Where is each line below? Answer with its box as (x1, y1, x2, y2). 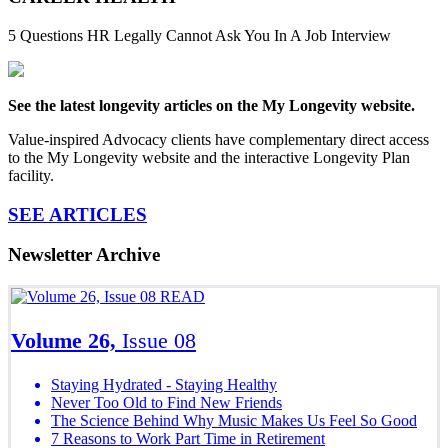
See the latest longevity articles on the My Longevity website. (8, 96, 415, 114)
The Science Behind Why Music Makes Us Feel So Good (51, 411, 417, 429)
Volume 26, (11, 327, 122, 353)
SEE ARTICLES (8, 203, 147, 225)
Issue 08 (122, 327, 196, 353)
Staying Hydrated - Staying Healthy (51, 375, 277, 393)
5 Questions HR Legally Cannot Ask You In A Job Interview (8, 26, 391, 44)
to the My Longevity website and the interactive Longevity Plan (8, 148, 410, 166)
